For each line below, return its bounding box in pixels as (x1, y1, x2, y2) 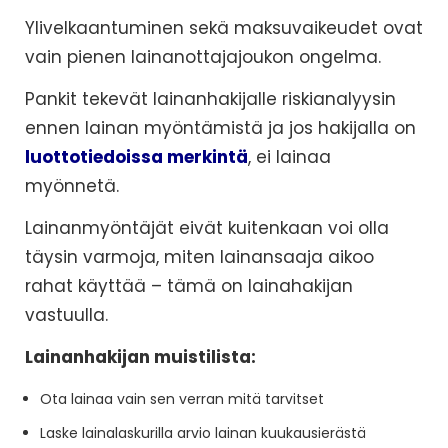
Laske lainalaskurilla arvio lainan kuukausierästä (40, 423, 366, 444)
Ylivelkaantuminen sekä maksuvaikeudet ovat (25, 16, 423, 41)
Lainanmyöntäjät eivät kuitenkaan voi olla (25, 216, 389, 241)
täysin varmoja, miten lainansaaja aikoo (25, 245, 374, 270)
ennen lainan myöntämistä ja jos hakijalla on (25, 116, 416, 141)
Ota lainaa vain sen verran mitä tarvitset (40, 389, 324, 410)
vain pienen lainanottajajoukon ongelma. (25, 45, 381, 70)
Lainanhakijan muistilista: (25, 345, 256, 370)
